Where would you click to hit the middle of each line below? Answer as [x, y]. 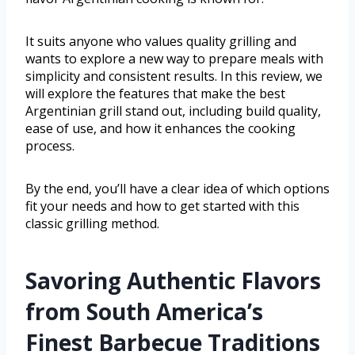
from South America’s [144, 312]
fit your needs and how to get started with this [162, 206]
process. [50, 146]
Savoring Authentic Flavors [173, 281]
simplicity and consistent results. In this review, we [174, 76]
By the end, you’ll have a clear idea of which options [177, 189]
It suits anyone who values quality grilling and [161, 42]
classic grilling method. [92, 224]
